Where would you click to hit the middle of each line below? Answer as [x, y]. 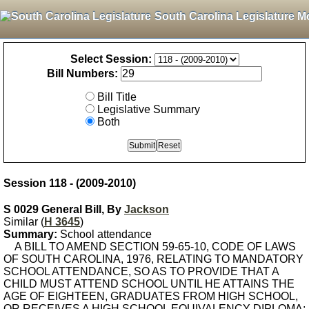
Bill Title [117, 97]
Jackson [147, 209]
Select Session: [111, 59]
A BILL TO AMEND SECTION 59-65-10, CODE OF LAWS [150, 247]
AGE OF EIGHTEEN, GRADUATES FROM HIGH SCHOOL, [151, 296]
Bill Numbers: [82, 73]
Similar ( [24, 222]
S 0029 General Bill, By [64, 209]
